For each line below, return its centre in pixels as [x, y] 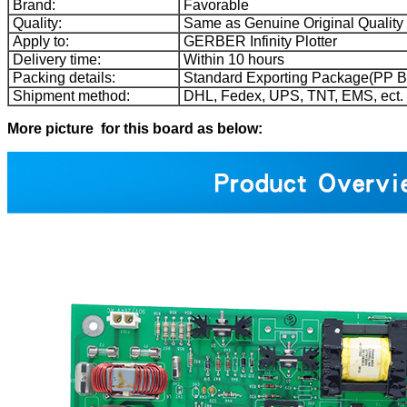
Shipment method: [69, 96]
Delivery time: [55, 60]
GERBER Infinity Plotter [258, 42]
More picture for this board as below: [135, 129]
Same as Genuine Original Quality [292, 24]
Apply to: [39, 42]
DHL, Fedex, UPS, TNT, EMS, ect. [292, 96]
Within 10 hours [232, 60]
